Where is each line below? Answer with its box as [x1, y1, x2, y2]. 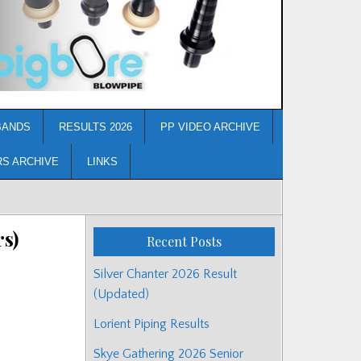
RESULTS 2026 [59, 120, 132, 133]
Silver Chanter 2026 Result [93, 266, 237, 281]
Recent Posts [147, 232, 222, 250]
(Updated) [93, 286, 149, 301]
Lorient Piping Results [93, 316, 210, 331]
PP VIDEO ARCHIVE [160, 120, 260, 133]
